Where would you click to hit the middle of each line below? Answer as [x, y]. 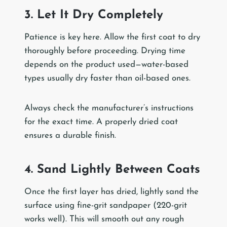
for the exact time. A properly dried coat [101, 122]
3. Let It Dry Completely [94, 15]
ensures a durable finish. [70, 136]
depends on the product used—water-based [106, 65]
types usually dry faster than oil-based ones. [107, 79]
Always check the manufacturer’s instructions [109, 108]
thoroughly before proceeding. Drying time [105, 51]
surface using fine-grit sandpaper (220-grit [106, 206]
